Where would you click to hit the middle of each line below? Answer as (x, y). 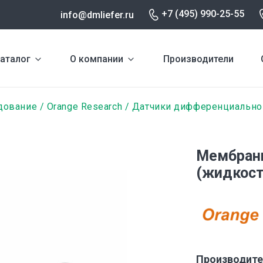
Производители (198, 59)
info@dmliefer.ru (97, 15)
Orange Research (85, 107)
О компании (97, 59)
